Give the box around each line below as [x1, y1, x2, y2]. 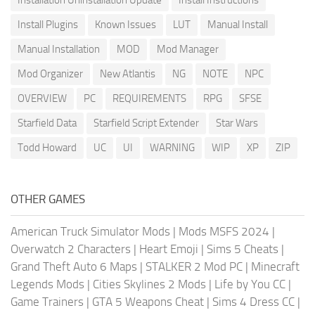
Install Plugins [18, 18, 78, 31]
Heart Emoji [139, 241, 198, 256]
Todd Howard [18, 141, 77, 154]
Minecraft [251, 259, 300, 274]
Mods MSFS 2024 [179, 224, 269, 238]
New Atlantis [100, 67, 155, 80]
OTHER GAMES [11, 191, 85, 206]
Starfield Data [18, 116, 77, 129]
